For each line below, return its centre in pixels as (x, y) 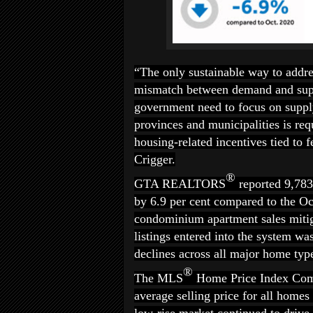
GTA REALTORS (180, 184)
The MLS (159, 278)
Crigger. (155, 159)
